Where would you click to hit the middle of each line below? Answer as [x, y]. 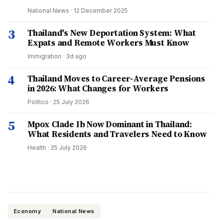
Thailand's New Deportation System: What [112, 33]
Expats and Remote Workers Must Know [108, 43]
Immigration [44, 56]
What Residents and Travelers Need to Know [117, 134]
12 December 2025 [101, 11]
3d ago [76, 56]
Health [37, 148]
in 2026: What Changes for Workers [98, 88]
